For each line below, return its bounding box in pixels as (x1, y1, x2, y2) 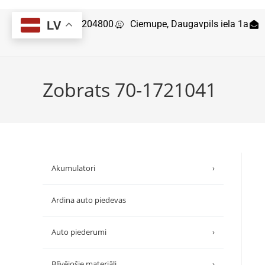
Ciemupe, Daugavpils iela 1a (130, 18, 249, 30)
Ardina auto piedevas (51, 194, 126, 205)
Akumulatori (51, 162, 95, 173)
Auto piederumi (51, 226, 106, 237)
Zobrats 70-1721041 (43, 76, 216, 102)
